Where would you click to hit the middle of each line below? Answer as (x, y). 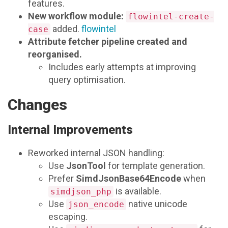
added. (66, 29)
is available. (137, 191)
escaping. (68, 217)
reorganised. (55, 54)
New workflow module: (76, 16)
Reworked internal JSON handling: (96, 153)
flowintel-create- (171, 17)
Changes (37, 105)
